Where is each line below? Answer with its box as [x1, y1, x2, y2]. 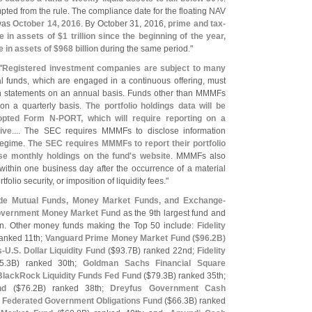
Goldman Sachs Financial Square [82, 258, 226, 268]
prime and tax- [168, 19, 226, 29]
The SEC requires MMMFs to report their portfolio [28, 139, 226, 148]
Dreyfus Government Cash [110, 283, 226, 293]
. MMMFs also [171, 151, 226, 161]
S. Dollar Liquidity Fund [13, 246, 106, 256]
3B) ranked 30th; [6, 258, 83, 268]
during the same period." [98, 44, 193, 54]
